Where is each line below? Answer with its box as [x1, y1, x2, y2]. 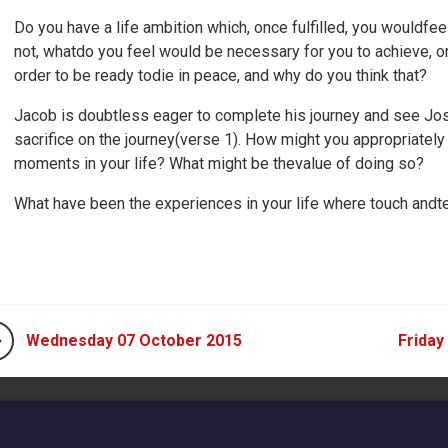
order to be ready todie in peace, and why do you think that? [14, 66, 427, 85]
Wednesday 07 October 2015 [26, 331, 242, 350]
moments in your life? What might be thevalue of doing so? [14, 154, 424, 173]
